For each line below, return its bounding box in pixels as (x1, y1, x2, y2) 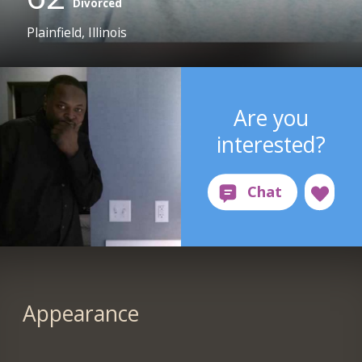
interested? (217, 129, 326, 159)
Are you (234, 103, 309, 133)
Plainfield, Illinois (27, 23, 128, 42)
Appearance (22, 299, 139, 329)
